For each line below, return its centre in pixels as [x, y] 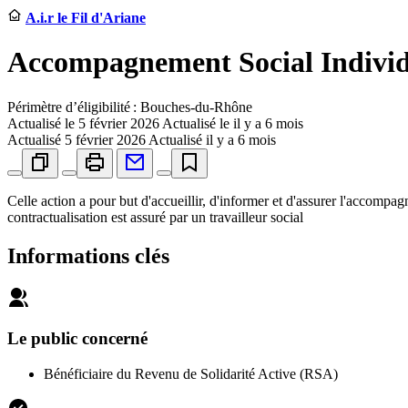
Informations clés [88, 255]
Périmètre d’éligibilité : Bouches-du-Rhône [130, 107]
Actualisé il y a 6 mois [212, 139]
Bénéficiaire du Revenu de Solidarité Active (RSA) [191, 374]
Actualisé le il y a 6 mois [233, 123]
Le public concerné [77, 339]
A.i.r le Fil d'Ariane [86, 18]
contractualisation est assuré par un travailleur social [155, 217]
